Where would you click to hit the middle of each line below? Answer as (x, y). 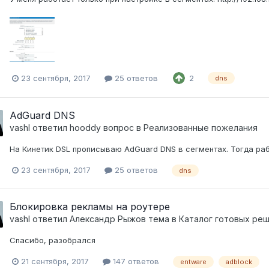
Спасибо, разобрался (53, 240)
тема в (162, 219)
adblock (239, 261)
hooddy (85, 128)
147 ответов (135, 261)
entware (193, 261)
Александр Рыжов (108, 219)
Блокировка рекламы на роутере (90, 207)
